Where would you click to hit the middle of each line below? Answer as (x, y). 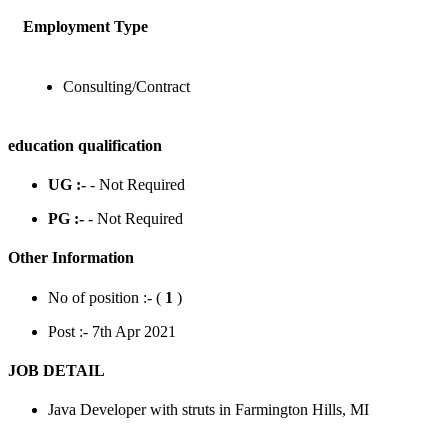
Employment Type (85, 27)
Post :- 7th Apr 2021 (112, 331)
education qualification (85, 145)
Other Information (71, 258)
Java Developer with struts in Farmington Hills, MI (208, 410)
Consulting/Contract (126, 86)
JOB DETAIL (56, 370)
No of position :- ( (106, 297)
